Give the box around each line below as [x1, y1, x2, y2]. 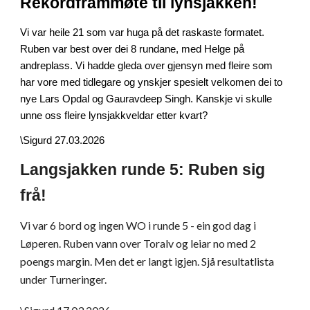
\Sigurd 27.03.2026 [20, 135, 105, 146]
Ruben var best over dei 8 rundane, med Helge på [20, 44, 245, 55]
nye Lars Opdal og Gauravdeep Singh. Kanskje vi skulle [20, 93, 273, 104]
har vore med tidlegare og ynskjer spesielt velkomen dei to [20, 77, 283, 88]
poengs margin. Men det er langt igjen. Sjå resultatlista [20, 255, 275, 268]
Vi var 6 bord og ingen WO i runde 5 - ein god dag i [20, 219, 257, 232]
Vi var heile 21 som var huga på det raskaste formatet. [20, 27, 265, 38]
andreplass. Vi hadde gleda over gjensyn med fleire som [20, 60, 273, 71]
